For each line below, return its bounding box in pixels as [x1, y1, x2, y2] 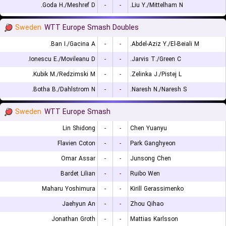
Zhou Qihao [130, 199, 163, 209]
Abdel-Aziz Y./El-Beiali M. [132, 39, 199, 49]
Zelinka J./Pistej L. [132, 70, 182, 79]
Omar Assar [61, 154, 95, 163]
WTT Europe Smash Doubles [44, 22, 139, 33]
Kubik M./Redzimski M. [33, 70, 95, 79]
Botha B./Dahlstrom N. [33, 85, 95, 94]
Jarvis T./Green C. [132, 54, 181, 64]
